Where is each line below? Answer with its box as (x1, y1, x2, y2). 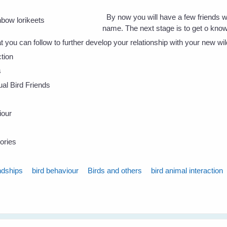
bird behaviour (32, 166, 79, 175)
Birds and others (88, 166, 142, 175)
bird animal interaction (151, 166, 223, 175)
